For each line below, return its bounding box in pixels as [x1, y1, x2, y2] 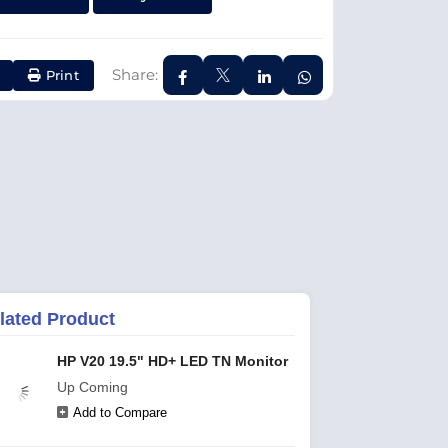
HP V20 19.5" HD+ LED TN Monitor [57, 353, 288, 369]
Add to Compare [73, 405, 167, 420]
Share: [112, 65, 158, 84]
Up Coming [57, 379, 128, 395]
